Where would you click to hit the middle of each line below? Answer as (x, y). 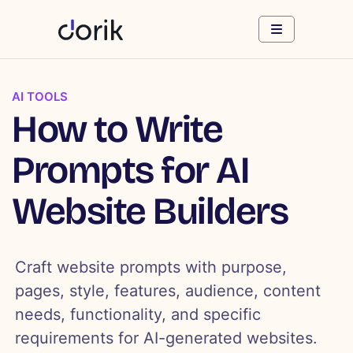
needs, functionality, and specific (138, 315)
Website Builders (150, 212)
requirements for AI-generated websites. (167, 338)
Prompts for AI (130, 171)
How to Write (117, 130)
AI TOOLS (40, 97)
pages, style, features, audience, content (168, 291)
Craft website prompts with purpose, (151, 268)
